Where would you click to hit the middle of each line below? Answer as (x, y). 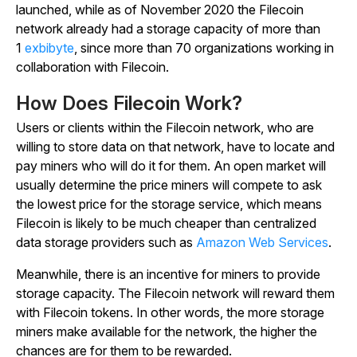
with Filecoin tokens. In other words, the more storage (170, 312)
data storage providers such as (106, 242)
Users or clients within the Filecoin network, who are (165, 127)
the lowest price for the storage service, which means (169, 204)
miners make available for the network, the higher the (167, 331)
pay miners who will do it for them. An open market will (171, 166)
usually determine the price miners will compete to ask (169, 185)
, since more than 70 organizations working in (204, 48)
